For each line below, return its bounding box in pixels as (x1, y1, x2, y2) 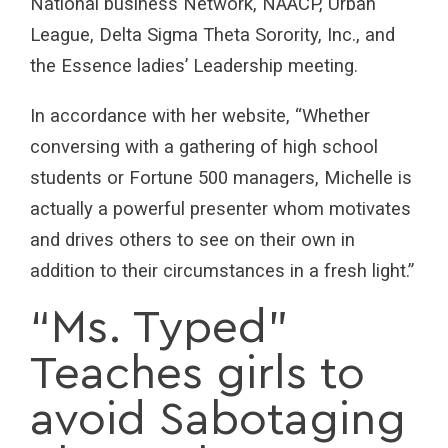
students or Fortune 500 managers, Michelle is (30, 166, 412, 189)
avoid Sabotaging (30, 397, 406, 444)
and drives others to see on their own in (30, 228, 355, 251)
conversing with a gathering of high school (30, 135, 378, 158)
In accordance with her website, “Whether (30, 104, 370, 127)
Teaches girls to (30, 351, 365, 398)
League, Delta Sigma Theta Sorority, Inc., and (30, 24, 395, 47)
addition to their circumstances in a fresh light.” (30, 259, 414, 282)
